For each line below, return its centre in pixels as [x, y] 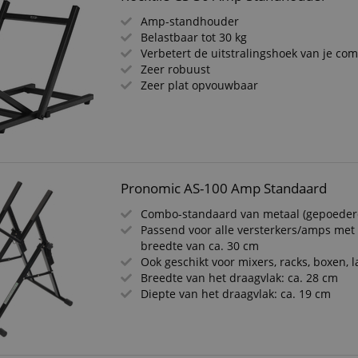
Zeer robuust [176, 69]
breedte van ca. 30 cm [200, 246]
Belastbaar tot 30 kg [194, 37]
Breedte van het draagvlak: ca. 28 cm [240, 278]
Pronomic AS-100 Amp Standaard [224, 188]
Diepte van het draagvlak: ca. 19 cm [236, 294]
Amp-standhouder [190, 21]
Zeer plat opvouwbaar [200, 85]
